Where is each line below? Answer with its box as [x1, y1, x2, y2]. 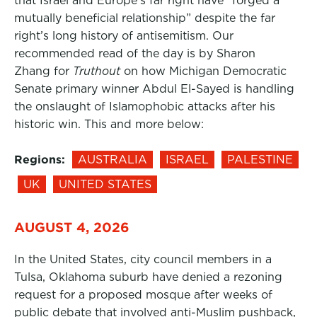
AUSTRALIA [78, 153, 147, 166]
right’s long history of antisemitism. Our [14, 29, 234, 42]
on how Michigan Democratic [124, 64, 287, 78]
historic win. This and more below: [14, 117, 204, 131]
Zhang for [14, 64, 73, 78]
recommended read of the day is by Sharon [14, 47, 255, 60]
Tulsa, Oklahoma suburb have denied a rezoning [14, 270, 282, 284]
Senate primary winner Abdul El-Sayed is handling [14, 82, 294, 96]
